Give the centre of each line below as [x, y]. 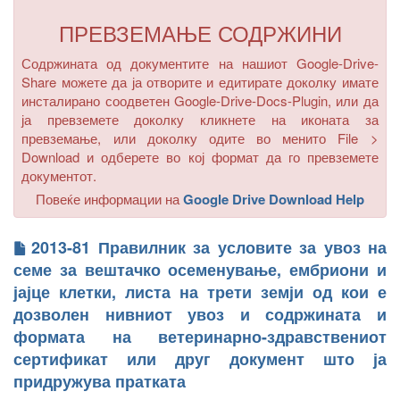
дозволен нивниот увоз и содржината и [200, 314]
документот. [59, 176]
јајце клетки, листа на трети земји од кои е [200, 292]
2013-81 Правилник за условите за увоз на [209, 247]
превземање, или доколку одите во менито [180, 138]
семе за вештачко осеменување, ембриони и [200, 269]
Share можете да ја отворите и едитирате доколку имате [200, 82]
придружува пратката [100, 381]
